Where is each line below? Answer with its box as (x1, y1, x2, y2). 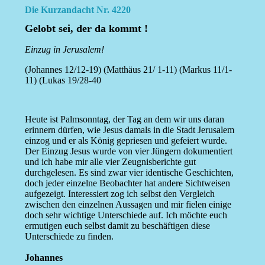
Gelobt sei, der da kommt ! (24, 22, 148, 35)
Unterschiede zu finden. (24, 231, 114, 242)
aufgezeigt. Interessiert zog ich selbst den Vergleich (24, 189, 215, 199)
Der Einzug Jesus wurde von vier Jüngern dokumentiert (24, 146, 232, 157)
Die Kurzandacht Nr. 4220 (24, 5, 131, 15)
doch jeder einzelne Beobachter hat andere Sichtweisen (24, 178, 230, 189)
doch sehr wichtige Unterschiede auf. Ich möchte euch (24, 210, 227, 221)
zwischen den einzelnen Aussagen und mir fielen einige (24, 199, 231, 210)
